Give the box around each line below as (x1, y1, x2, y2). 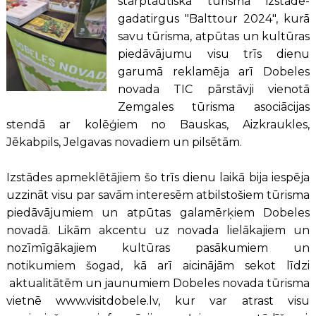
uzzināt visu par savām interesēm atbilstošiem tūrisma (6, 188, 310, 202)
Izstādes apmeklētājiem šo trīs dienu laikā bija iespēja (6, 171, 310, 185)
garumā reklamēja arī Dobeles (117, 65, 310, 79)
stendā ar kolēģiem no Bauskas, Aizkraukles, (6, 118, 310, 132)
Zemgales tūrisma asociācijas (117, 100, 310, 114)
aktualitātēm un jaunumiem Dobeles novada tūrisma (6, 276, 310, 291)
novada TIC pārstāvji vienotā (117, 83, 310, 97)
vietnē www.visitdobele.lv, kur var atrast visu (6, 294, 310, 308)
